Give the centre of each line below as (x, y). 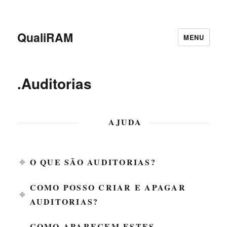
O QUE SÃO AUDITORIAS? (93, 162)
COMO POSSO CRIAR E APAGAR (108, 187)
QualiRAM (45, 37)
